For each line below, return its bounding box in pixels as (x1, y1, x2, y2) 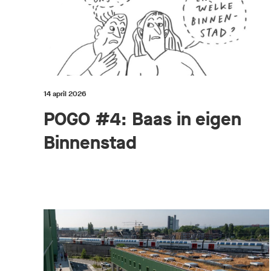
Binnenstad (44, 130, 137, 155)
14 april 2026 (44, 88, 86, 99)
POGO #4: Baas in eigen (44, 106, 241, 131)
